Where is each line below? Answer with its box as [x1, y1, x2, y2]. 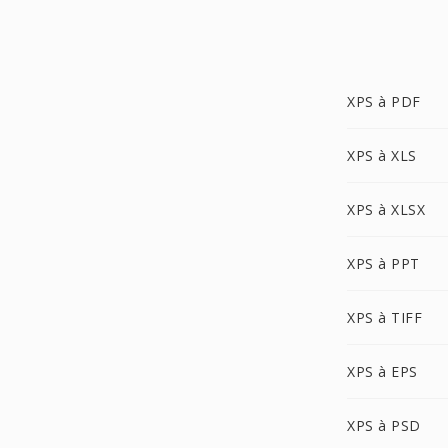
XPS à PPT [347, 254, 420, 273]
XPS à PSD [347, 416, 421, 435]
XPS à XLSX [347, 200, 425, 219]
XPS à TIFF [347, 308, 422, 327]
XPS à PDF [347, 92, 421, 111]
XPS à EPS [347, 362, 418, 381]
